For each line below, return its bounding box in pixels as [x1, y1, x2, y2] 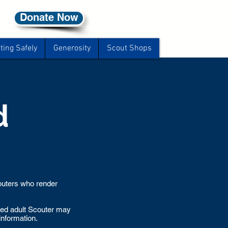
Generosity [53, 43, 91, 53]
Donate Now [19, 11, 78, 23]
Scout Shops [106, 43, 152, 53]
